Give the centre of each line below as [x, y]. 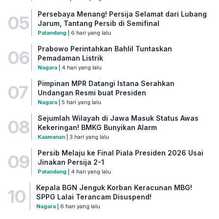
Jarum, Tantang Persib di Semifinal [98, 23]
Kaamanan [51, 137]
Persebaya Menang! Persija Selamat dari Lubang [122, 14]
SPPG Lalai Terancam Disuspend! [94, 197]
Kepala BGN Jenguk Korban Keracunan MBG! [114, 187]
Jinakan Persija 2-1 [71, 162]
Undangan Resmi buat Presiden [92, 93]
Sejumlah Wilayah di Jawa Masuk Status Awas [118, 118]
